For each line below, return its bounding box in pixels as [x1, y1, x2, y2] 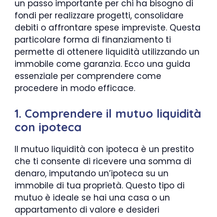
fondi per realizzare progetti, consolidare [15, 9, 184, 21]
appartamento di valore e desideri [15, 204, 159, 216]
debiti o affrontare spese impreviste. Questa [15, 21, 201, 33]
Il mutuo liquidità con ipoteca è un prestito [15, 143, 194, 155]
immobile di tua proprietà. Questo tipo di [15, 180, 185, 191]
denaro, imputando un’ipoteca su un [15, 168, 169, 179]
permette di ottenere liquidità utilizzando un [15, 46, 200, 58]
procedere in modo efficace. [15, 82, 135, 94]
